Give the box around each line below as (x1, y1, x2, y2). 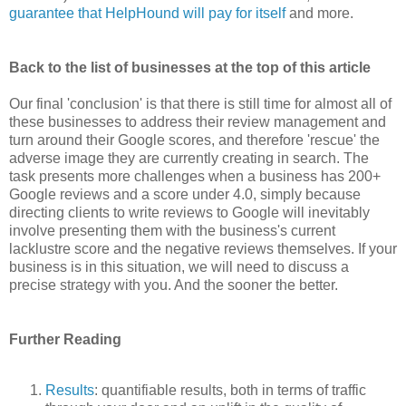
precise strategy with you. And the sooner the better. (9, 276, 338, 293)
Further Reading (9, 331, 121, 347)
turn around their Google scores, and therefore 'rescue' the (9, 131, 380, 148)
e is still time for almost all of (212, 95, 391, 111)
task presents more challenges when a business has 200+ (9, 168, 381, 184)
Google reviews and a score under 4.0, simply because (9, 186, 361, 202)
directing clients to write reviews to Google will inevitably (9, 204, 370, 220)
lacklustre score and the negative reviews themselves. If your (9, 240, 397, 256)
